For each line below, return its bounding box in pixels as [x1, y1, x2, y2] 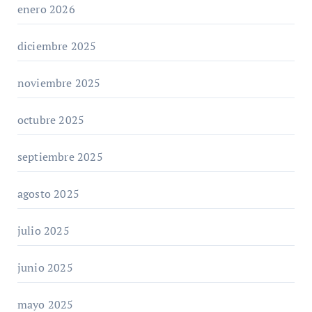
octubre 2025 [17, 111, 85, 127]
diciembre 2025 [17, 38, 97, 54]
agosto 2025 [17, 185, 79, 201]
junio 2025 [17, 259, 73, 275]
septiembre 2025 [17, 148, 103, 164]
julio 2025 [17, 222, 70, 238]
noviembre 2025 [17, 75, 101, 91]
